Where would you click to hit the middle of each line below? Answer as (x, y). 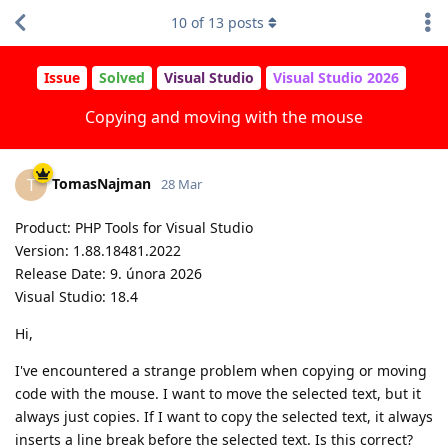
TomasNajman (101, 183)
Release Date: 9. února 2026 (108, 273)
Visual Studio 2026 (336, 78)
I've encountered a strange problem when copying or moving (221, 370)
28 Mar (181, 183)
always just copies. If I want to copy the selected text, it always (224, 416)
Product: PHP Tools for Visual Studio (134, 227)
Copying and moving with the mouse (224, 116)
